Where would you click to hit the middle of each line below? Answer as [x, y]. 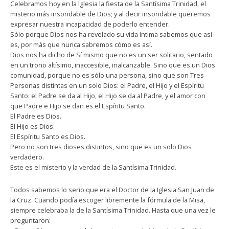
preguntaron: [30, 220]
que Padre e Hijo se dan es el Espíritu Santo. [78, 106]
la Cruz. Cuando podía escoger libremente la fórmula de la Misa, [108, 200]
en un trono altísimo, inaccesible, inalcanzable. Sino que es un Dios [113, 65]
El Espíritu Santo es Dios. [48, 136]
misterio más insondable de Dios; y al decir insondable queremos [110, 14]
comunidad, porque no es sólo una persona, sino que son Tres [107, 75]
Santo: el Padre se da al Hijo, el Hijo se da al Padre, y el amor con [108, 95]
